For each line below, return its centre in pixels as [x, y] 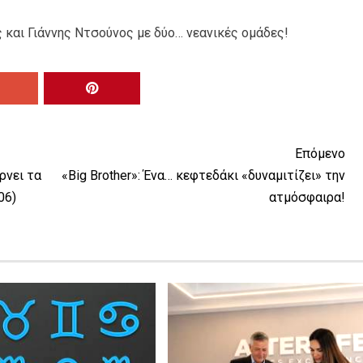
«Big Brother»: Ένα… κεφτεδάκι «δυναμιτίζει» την [203, 175]
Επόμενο [320, 153]
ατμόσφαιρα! [307, 197]
